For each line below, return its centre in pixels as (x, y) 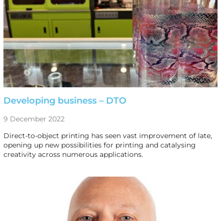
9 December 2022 (34, 119)
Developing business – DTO (65, 100)
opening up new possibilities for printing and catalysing (99, 145)
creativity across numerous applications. (73, 154)
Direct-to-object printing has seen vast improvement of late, (108, 135)
